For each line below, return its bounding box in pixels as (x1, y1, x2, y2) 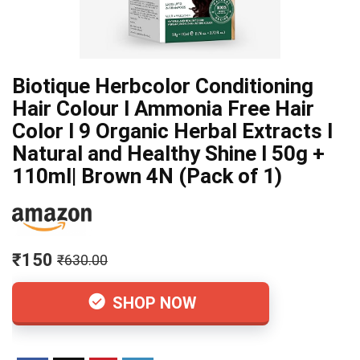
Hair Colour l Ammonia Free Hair (12, 96, 314, 121)
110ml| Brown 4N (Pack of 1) (12, 164, 282, 188)
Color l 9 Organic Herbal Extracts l (12, 119, 333, 143)
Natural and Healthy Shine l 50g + (12, 141, 325, 166)
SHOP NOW (108, 293, 197, 313)
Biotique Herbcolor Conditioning (12, 74, 313, 98)
